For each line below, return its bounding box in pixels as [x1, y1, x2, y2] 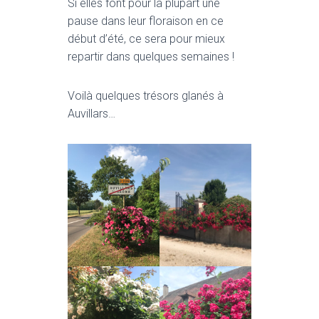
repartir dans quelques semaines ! [68, 50, 234, 64]
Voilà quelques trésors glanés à [68, 89, 224, 103]
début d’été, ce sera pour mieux [68, 32, 225, 46]
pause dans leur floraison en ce [68, 14, 224, 28]
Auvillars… [68, 107, 115, 121]
